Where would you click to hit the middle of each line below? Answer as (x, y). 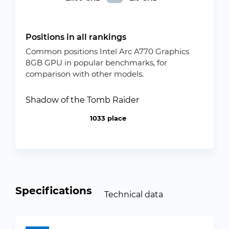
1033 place (108, 118)
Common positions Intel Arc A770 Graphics (107, 51)
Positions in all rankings (76, 37)
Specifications (54, 191)
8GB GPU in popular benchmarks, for (96, 63)
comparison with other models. (85, 74)
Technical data (134, 194)
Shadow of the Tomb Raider (82, 100)
